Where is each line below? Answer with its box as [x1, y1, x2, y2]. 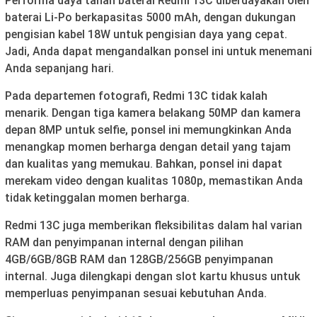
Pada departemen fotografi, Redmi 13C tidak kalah [5, 89, 267, 103]
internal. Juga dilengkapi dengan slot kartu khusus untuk [5, 270, 300, 284]
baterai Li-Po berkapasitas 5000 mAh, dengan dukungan [5, 11, 296, 25]
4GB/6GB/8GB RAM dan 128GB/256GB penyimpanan [5, 253, 273, 267]
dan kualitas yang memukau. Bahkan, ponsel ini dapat [5, 157, 282, 171]
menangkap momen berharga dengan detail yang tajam [5, 140, 291, 154]
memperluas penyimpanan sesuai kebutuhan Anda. [5, 287, 267, 301]
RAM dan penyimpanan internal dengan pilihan [5, 236, 243, 250]
